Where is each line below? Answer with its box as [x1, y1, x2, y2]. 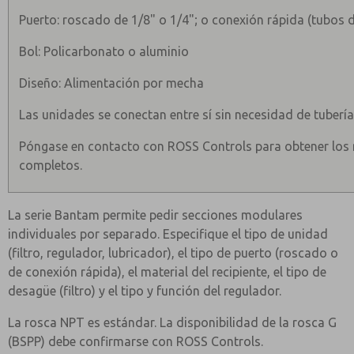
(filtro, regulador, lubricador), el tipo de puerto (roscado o [8, 246, 338, 260]
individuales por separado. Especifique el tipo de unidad [8, 227, 328, 241]
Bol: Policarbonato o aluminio [19, 44, 190, 58]
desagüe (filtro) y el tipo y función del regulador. [8, 284, 281, 298]
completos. [19, 158, 83, 172]
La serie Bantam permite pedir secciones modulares [8, 208, 303, 222]
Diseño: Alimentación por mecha [19, 76, 205, 90]
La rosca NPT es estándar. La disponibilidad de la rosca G [8, 315, 337, 330]
